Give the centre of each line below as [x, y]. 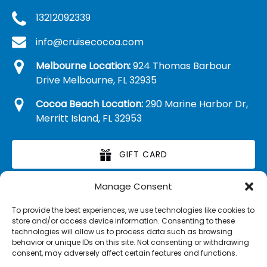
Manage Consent [133, 186]
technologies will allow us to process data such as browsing [122, 232]
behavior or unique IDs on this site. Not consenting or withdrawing [131, 242]
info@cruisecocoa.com [90, 42]
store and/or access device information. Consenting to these [123, 221]
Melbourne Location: [83, 66]
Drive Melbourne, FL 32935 [96, 80]
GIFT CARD [143, 155]
